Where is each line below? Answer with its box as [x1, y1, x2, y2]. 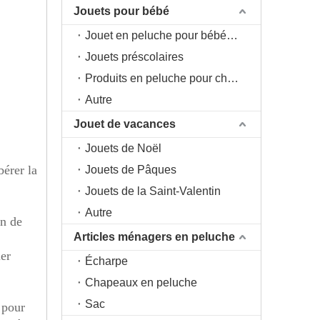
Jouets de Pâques [85, 164, 176, 176]
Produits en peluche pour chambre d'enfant [227, 72, 239, 84]
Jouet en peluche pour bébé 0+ [226, 29, 238, 41]
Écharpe [85, 255, 128, 267]
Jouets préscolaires [85, 51, 184, 63]
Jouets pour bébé [74, 5, 169, 17]
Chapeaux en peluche [85, 276, 197, 289]
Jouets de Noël [85, 142, 161, 154]
